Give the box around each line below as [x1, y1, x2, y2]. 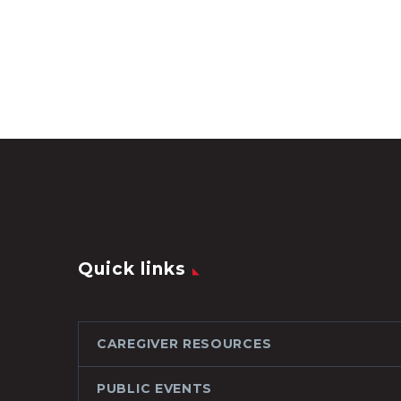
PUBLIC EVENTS [97, 380, 213, 397]
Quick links [78, 259, 186, 280]
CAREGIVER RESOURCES [97, 336, 272, 353]
